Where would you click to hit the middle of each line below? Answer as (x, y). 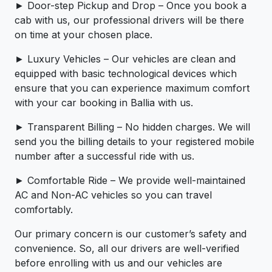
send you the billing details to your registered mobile (134, 142)
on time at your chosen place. (83, 35)
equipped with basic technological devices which (126, 74)
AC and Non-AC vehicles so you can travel (113, 195)
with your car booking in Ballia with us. (104, 103)
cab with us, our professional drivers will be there (129, 20)
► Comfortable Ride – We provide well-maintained (130, 181)
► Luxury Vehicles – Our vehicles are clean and (125, 59)
